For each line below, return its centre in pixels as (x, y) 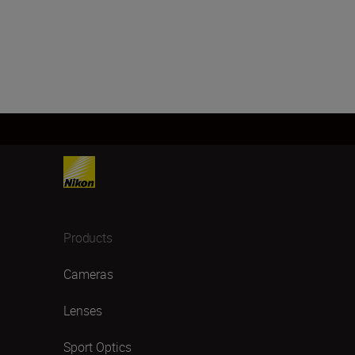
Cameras (88, 274)
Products (88, 238)
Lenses (83, 311)
